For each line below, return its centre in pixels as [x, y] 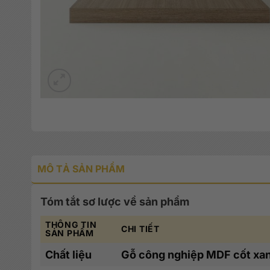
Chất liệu [68, 254]
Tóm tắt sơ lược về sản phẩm [115, 201]
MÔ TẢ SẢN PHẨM [81, 168]
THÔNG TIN [71, 224]
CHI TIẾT [140, 228]
